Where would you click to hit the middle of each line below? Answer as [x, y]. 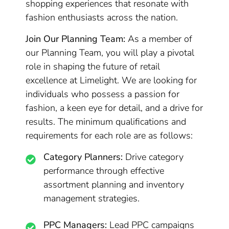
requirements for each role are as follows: [109, 135]
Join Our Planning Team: [76, 39]
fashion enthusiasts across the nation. [102, 17]
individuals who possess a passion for [103, 94]
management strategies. [92, 198]
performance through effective [104, 171]
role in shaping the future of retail [93, 66]
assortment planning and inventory [114, 185]
